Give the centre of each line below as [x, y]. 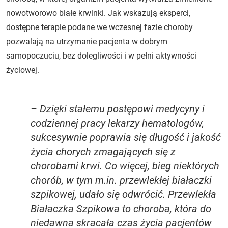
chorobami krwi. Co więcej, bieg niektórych [125, 166]
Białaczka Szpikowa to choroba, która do [121, 208]
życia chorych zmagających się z [103, 151]
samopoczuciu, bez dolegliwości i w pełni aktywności [101, 55]
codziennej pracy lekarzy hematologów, [117, 123]
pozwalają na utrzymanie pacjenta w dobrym [87, 41]
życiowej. [23, 70]
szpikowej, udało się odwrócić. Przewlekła [123, 194]
